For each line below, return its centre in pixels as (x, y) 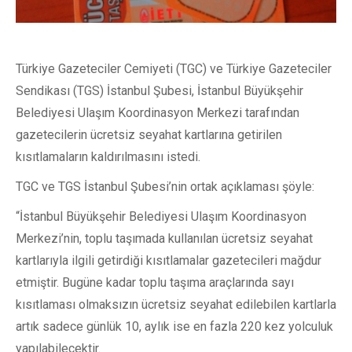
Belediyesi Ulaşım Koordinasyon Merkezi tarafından (158, 113)
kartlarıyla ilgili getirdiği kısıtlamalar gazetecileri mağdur (169, 260)
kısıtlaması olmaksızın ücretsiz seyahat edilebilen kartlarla (176, 304)
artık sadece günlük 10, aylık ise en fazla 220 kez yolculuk (174, 326)
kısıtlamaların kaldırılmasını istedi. (108, 157)
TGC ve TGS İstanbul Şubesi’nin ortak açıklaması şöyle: (165, 187)
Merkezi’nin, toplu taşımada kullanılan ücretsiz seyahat (164, 238)
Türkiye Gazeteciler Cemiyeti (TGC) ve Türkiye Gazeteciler (174, 69)
